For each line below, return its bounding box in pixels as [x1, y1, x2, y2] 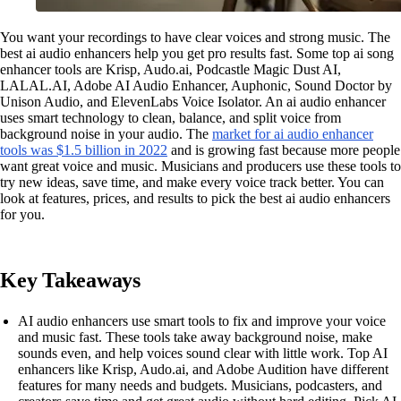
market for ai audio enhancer [212, 126, 373, 141]
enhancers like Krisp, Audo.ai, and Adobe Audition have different [18, 362, 388, 377]
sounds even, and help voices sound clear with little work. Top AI [18, 346, 388, 361]
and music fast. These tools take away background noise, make [18, 329, 372, 345]
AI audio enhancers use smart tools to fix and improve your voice [18, 313, 386, 328]
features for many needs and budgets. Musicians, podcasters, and [18, 378, 382, 393]
